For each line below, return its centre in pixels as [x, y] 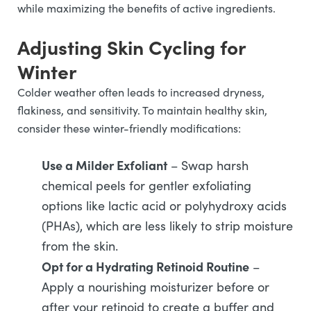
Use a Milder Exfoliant [104, 165]
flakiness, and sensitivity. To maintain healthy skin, [142, 110]
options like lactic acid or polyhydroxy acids [164, 205]
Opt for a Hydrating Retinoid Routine [145, 266]
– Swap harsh [208, 165]
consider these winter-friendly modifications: [129, 128]
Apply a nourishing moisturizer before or [155, 287]
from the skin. [80, 246]
